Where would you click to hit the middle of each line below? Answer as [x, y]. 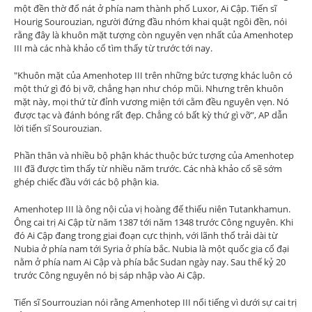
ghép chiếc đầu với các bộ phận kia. [86, 182]
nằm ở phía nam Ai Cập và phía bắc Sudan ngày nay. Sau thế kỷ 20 [150, 262]
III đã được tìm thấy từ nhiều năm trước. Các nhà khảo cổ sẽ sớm [148, 169]
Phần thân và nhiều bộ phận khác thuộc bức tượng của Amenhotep [154, 155]
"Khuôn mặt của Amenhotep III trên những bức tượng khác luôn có [153, 75]
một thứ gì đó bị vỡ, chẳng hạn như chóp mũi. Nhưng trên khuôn [149, 88]
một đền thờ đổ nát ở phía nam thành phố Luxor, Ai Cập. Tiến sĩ [145, 8]
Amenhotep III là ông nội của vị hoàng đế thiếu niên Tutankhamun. [152, 209]
